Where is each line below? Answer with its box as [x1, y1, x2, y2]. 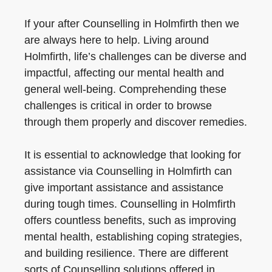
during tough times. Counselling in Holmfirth [24, 198, 236, 210]
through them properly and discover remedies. [24, 116, 247, 128]
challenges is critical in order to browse [24, 100, 212, 112]
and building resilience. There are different [24, 247, 228, 259]
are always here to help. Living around [24, 34, 209, 46]
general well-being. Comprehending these [24, 83, 226, 95]
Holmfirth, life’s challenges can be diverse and [24, 50, 246, 63]
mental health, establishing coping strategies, [24, 231, 242, 243]
